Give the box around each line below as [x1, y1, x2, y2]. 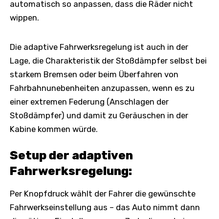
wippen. [10, 12, 39, 22]
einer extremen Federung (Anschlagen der [10, 96, 169, 107]
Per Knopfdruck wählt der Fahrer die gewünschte [10, 188, 196, 198]
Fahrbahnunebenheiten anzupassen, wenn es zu [10, 83, 195, 93]
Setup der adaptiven [10, 148, 133, 162]
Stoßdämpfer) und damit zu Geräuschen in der [10, 110, 188, 120]
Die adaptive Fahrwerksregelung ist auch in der [10, 42, 188, 52]
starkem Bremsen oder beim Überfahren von [10, 69, 178, 79]
